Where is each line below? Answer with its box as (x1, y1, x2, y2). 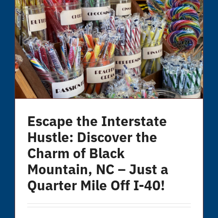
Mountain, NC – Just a (27, 160, 168, 178)
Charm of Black (27, 144, 125, 162)
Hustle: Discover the (27, 128, 157, 146)
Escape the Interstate (27, 112, 167, 130)
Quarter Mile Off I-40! (27, 176, 165, 194)
